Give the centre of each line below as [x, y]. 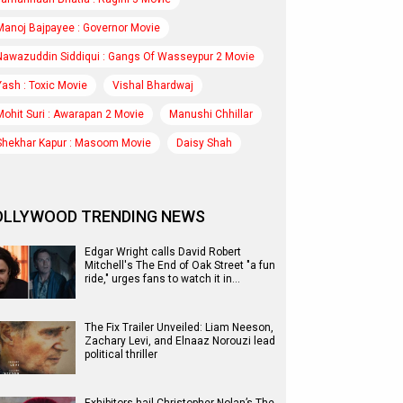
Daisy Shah [204, 143]
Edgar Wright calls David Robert [163, 252]
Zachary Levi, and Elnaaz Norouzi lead [180, 341]
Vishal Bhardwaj [153, 85]
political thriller [121, 354]
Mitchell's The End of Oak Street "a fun [180, 265]
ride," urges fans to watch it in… [162, 279]
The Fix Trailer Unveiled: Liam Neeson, [179, 327]
